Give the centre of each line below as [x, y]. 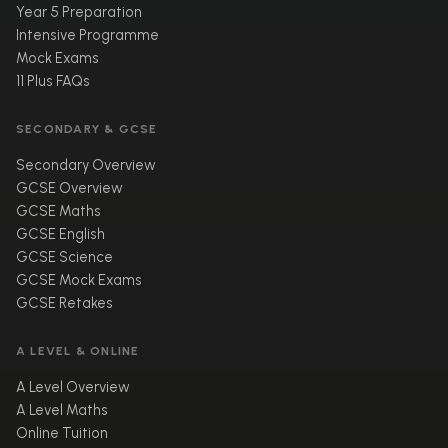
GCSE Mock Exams [79, 280]
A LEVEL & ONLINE [78, 351]
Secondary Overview [86, 165]
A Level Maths [62, 410]
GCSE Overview [69, 188]
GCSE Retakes [64, 303]
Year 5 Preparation [79, 12]
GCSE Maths [58, 211]
